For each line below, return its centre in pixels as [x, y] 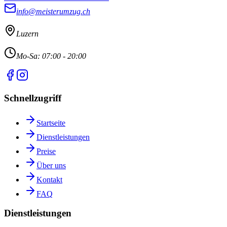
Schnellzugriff [33, 98]
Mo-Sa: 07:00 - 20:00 [51, 56]
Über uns [51, 165]
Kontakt [49, 179]
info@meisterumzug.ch [53, 12]
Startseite [51, 123]
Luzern [27, 34]
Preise [46, 151]
